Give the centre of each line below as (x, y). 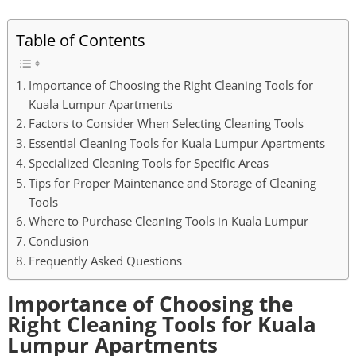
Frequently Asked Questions (106, 261)
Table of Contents (80, 40)
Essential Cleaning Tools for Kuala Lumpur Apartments (177, 143)
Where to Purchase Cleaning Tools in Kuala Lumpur (169, 221)
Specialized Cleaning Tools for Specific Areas (149, 163)
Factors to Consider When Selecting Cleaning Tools (166, 124)
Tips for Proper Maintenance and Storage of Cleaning (173, 183)
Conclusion (59, 241)
